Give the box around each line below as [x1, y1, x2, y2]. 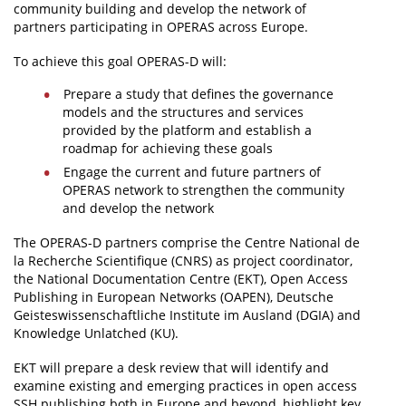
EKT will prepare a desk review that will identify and [14, 359, 329, 376]
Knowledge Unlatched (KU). [14, 324, 179, 342]
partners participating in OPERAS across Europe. [14, 18, 308, 35]
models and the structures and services [63, 103, 304, 121]
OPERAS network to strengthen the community [63, 181, 344, 198]
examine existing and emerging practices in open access [14, 377, 357, 394]
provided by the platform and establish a [63, 121, 312, 139]
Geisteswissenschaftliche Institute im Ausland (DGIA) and [14, 306, 361, 324]
